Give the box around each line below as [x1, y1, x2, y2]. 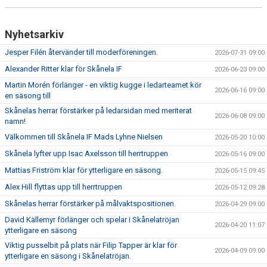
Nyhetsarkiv [5, 27, 64, 41]
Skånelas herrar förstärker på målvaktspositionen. [5, 198, 176, 208]
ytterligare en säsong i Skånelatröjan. [5, 251, 131, 260]
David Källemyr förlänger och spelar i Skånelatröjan [5, 215, 179, 224]
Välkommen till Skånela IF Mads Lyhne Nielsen [5, 132, 163, 141]
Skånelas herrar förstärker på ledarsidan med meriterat [5, 105, 192, 115]
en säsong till [5, 91, 51, 100]
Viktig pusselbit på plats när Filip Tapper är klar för [5, 240, 177, 250]
